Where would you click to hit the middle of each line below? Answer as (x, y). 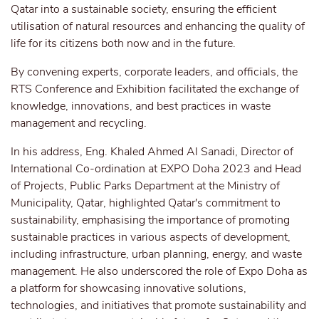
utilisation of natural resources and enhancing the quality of (158, 26)
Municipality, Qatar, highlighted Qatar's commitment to (146, 203)
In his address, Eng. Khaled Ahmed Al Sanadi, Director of (152, 152)
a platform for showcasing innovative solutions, (129, 288)
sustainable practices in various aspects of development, (151, 237)
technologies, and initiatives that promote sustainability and (158, 305)
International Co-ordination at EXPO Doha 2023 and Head (156, 169)
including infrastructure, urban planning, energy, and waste (156, 254)
